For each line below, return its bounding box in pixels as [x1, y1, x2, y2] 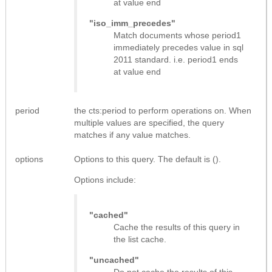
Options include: [74, 174, 136, 185]
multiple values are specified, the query [74, 117, 224, 127]
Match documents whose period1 [114, 30, 241, 40]
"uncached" [89, 254, 139, 265]
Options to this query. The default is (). [74, 154, 221, 164]
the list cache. [114, 234, 166, 244]
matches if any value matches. [74, 129, 191, 140]
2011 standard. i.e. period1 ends [114, 54, 238, 64]
